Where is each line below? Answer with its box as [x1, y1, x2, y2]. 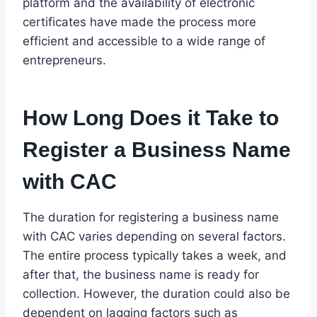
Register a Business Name [23, 137, 291, 161]
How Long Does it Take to [23, 105, 279, 129]
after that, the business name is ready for [23, 267, 259, 282]
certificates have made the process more [23, 14, 256, 29]
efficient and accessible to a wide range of [23, 33, 265, 48]
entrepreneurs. [23, 52, 106, 67]
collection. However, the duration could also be [23, 286, 290, 301]
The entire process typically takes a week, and [23, 248, 287, 263]
